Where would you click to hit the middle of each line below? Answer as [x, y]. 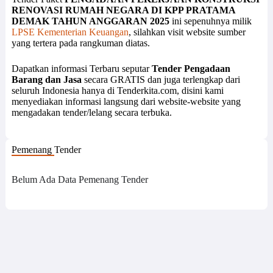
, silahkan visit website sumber [187, 32]
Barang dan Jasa [46, 80]
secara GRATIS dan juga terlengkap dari [161, 80]
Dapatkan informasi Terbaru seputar [81, 69]
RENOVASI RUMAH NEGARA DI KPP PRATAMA [123, 10]
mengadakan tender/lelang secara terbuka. [91, 113]
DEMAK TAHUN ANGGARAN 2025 [90, 21]
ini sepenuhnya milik [211, 21]
